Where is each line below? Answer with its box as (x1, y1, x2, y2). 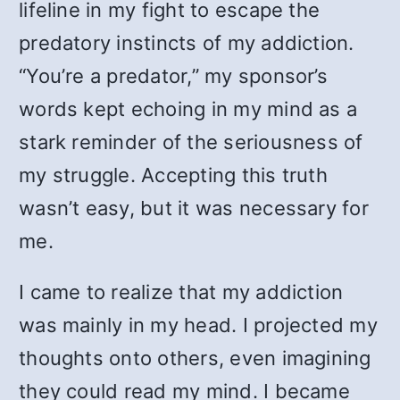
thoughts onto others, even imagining (19, 346, 371, 370)
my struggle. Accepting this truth (19, 163, 328, 187)
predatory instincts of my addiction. (19, 31, 354, 54)
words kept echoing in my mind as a (19, 97, 358, 121)
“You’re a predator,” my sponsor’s (19, 64, 328, 87)
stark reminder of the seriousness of (19, 130, 363, 154)
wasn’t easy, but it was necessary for (19, 196, 369, 220)
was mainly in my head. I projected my (19, 313, 378, 337)
